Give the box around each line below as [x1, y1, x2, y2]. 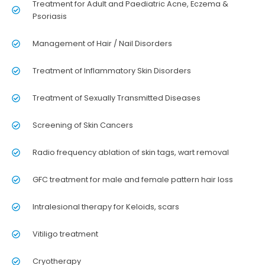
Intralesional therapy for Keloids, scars [32, 202, 179, 212]
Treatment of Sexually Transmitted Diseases [32, 93, 201, 104]
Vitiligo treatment [32, 229, 98, 240]
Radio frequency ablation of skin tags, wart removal [32, 147, 229, 158]
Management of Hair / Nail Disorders [32, 38, 172, 49]
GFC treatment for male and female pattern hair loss [32, 174, 233, 185]
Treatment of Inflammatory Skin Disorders [32, 66, 191, 76]
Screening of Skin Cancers [32, 120, 133, 131]
